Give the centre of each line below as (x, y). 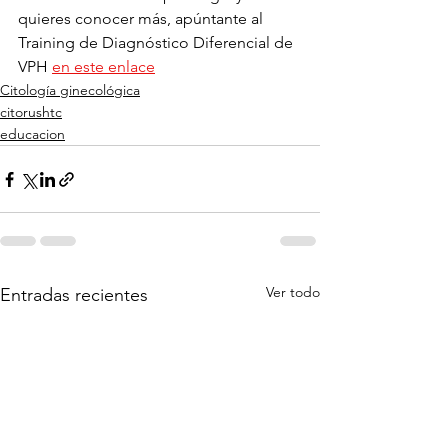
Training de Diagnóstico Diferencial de (157, 43)
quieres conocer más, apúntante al (142, 19)
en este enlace (103, 67)
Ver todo (293, 292)
